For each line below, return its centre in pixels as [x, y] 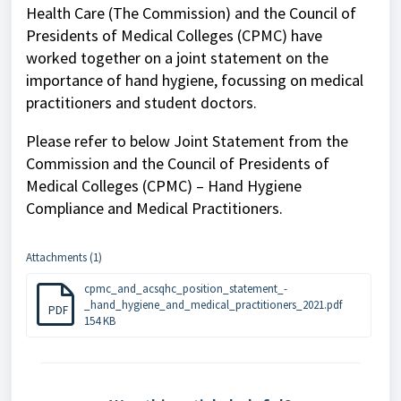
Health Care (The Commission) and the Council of [191, 13]
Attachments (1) [64, 257]
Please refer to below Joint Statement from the [187, 141]
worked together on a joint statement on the [177, 58]
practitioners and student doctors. [143, 102]
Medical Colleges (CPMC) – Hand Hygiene [164, 186]
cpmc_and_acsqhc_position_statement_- [186, 289]
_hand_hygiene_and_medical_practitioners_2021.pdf [213, 305]
